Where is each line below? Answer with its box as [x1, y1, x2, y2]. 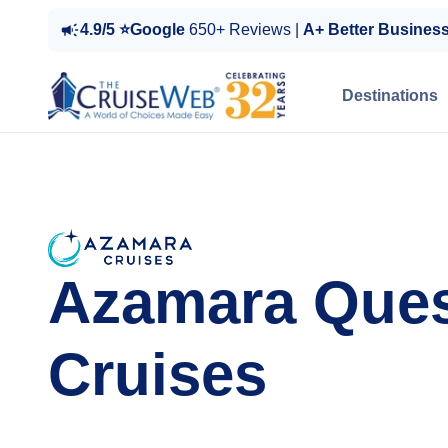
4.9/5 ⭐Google [80, 21, 189, 38]
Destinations [342, 87, 438, 104]
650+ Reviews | [189, 21, 303, 38]
